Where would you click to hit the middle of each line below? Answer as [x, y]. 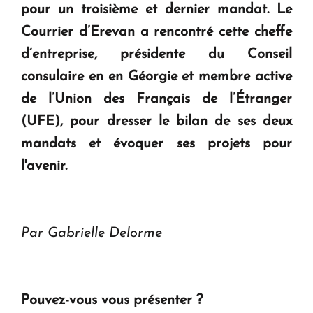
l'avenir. [44, 167]
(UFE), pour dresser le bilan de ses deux [156, 122]
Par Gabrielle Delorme [92, 234]
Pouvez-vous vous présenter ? [114, 301]
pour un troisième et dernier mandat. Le [156, 10]
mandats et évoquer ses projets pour [156, 144]
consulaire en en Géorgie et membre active [156, 77]
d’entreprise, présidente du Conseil [156, 55]
